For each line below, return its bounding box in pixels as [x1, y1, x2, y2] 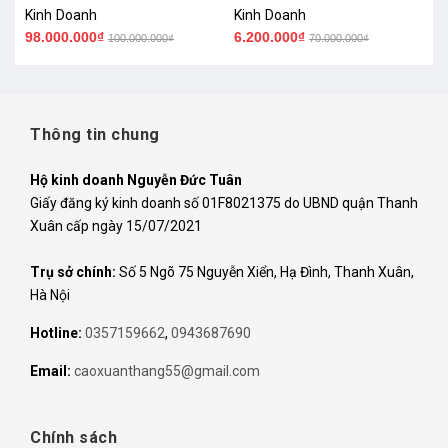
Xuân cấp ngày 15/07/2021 [30, 218, 202, 235]
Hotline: [30, 325, 85, 342]
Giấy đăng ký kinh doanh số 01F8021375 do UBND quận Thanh [30, 195, 418, 212]
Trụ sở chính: [30, 264, 116, 281]
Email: [30, 363, 74, 380]
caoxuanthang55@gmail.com [74, 363, 260, 380]
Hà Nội [30, 287, 70, 304]
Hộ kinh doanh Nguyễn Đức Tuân [30, 172, 242, 189]
